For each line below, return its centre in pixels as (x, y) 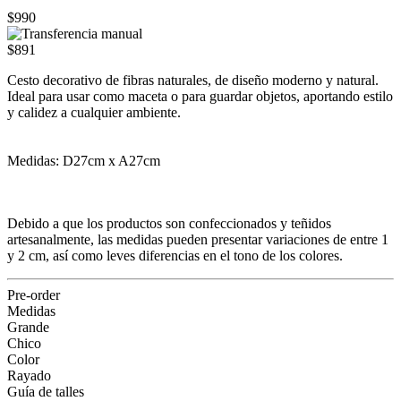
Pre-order (34, 294)
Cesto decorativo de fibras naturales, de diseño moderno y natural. (193, 80)
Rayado (29, 375)
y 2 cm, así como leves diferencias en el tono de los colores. (175, 255)
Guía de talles (46, 391)
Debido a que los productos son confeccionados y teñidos (169, 223)
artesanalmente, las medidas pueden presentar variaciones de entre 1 (198, 239)
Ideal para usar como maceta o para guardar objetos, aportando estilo (200, 96)
